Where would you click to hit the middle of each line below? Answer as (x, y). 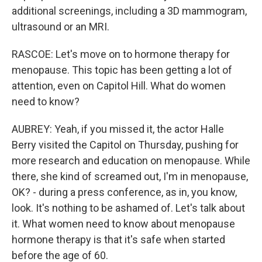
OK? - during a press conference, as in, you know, (124, 192)
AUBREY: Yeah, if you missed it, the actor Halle (118, 129)
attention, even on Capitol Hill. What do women (119, 86)
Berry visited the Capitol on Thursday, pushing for (125, 145)
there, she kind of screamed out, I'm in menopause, (130, 176)
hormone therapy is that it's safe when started (118, 239)
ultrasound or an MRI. (61, 27)
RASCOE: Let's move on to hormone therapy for (121, 54)
